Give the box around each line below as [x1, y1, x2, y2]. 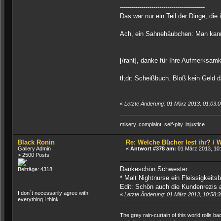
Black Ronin [18, 138, 55, 146]
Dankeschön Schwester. [119, 165, 189, 173]
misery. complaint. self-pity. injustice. [119, 121, 206, 127]
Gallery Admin [18, 145, 51, 151]
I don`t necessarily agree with [18, 189, 89, 196]
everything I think [18, 196, 59, 202]
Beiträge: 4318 [18, 166, 53, 172]
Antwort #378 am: [130, 145, 177, 151]
